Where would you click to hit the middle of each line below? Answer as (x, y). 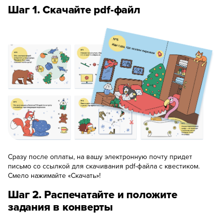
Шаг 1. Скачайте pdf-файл (74, 9)
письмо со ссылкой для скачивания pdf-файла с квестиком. (104, 166)
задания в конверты (61, 206)
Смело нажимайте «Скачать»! (54, 175)
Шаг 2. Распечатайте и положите (93, 194)
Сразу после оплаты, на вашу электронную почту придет (100, 156)
